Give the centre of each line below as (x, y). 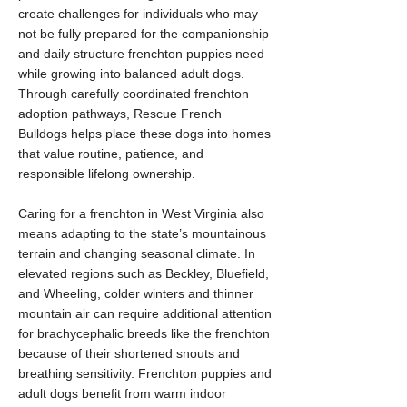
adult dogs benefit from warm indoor (122, 393)
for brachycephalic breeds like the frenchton (144, 333)
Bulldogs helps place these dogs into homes (144, 134)
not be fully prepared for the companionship (144, 34)
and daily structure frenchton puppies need (141, 54)
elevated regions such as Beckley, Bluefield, (144, 273)
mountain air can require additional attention (145, 313)
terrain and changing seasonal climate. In (137, 253)
